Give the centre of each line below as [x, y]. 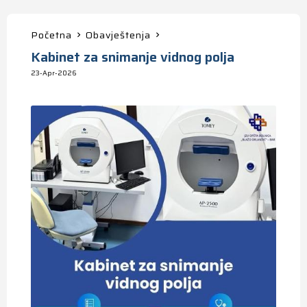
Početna [51, 35]
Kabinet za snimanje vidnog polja [133, 57]
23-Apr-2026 [54, 73]
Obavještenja [118, 35]
